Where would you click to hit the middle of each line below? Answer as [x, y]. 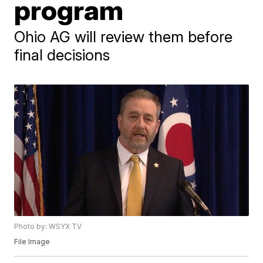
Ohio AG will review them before [124, 37]
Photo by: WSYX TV [48, 227]
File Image [32, 242]
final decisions [62, 55]
